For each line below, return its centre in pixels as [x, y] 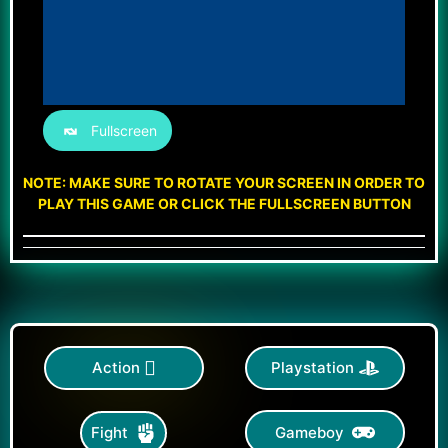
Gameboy [309, 432]
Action [115, 368]
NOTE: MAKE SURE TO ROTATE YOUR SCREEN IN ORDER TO [224, 182]
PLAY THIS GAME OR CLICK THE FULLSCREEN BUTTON [224, 203]
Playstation [312, 368]
